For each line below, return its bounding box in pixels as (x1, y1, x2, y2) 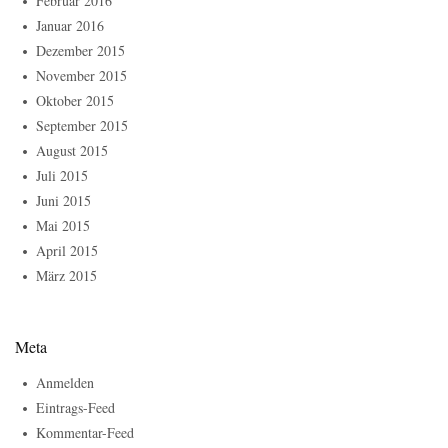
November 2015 (36, 66, 127, 86)
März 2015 (36, 266, 97, 286)
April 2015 (36, 241, 98, 261)
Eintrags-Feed (36, 398, 115, 418)
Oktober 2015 (36, 91, 114, 111)
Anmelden (36, 373, 94, 393)
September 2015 (36, 116, 128, 136)
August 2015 (36, 141, 108, 161)
